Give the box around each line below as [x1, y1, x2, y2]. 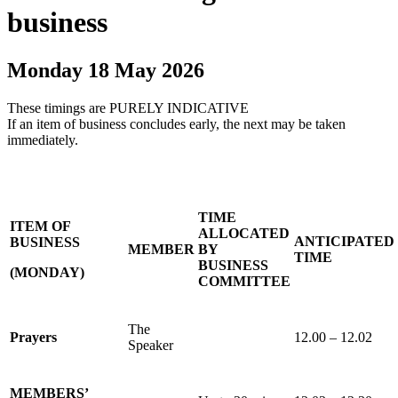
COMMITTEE [198, 273, 291, 289]
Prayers [10, 329, 57, 345]
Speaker [128, 337, 173, 353]
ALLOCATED [198, 225, 290, 241]
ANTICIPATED [294, 233, 394, 249]
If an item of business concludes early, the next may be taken [7, 115, 346, 131]
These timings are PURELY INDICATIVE [7, 99, 249, 115]
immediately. [7, 131, 78, 147]
